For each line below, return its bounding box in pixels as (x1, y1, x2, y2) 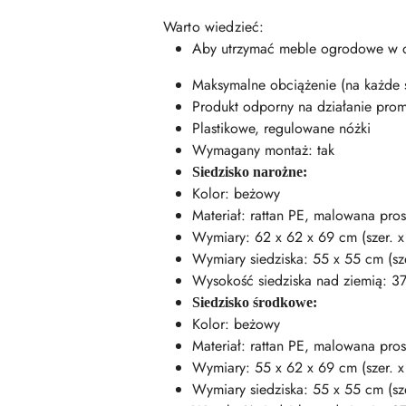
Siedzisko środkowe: (192, 295, 317, 310)
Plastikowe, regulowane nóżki (192, 118, 371, 139)
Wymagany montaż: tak (192, 140, 334, 160)
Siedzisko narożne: (192, 164, 307, 179)
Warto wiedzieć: (163, 16, 265, 37)
